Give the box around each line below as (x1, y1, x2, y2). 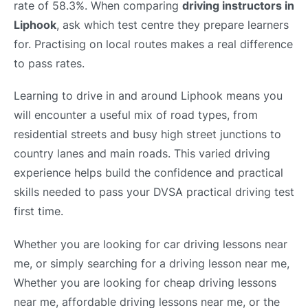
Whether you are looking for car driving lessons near (14, 236, 287, 251)
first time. (14, 204, 63, 219)
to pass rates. (14, 56, 85, 71)
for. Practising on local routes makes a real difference (14, 37, 293, 52)
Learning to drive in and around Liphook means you (14, 89, 283, 103)
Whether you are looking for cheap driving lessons (14, 275, 276, 289)
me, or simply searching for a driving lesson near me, (14, 256, 289, 270)
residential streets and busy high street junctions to (14, 127, 281, 142)
